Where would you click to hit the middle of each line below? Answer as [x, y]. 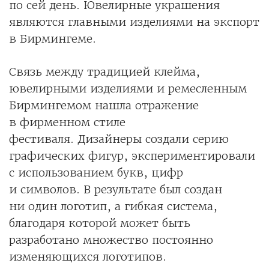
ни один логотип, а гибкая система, [113, 207]
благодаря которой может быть [100, 223]
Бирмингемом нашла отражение [104, 106]
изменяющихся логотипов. [91, 257]
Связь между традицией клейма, [104, 72]
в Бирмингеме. [54, 39]
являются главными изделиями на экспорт [134, 22]
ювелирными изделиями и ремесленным [128, 89]
